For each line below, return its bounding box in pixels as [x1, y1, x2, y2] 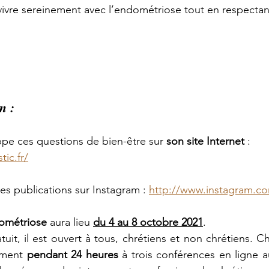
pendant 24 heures [26, 248, 118, 261]
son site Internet [166, 134, 244, 148]
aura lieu [50, 216, 93, 229]
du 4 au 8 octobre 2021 [93, 216, 203, 229]
